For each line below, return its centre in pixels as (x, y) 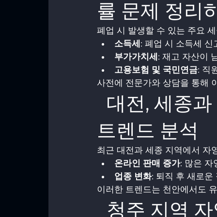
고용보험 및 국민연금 (156, 70)
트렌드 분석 (148, 130)
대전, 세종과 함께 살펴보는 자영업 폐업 (102, 103)
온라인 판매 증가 (147, 163)
